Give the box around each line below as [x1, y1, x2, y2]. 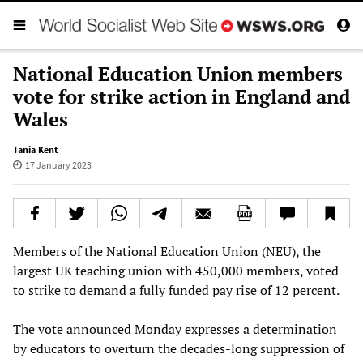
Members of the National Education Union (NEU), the [13, 241, 321, 260]
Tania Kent [13, 143, 58, 156]
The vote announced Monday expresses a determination [13, 319, 337, 338]
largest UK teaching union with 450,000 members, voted [13, 261, 339, 280]
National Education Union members [13, 60, 343, 87]
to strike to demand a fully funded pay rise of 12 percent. [13, 280, 340, 299]
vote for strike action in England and [13, 83, 350, 109]
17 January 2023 [24, 158, 92, 171]
